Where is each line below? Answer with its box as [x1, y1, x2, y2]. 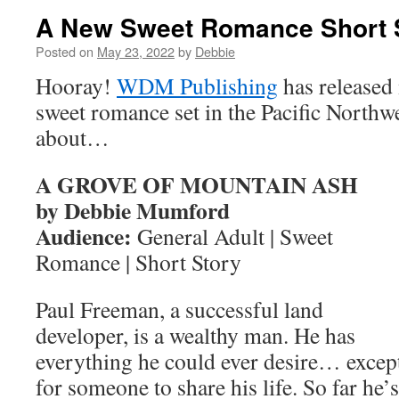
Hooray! [36, 70, 117, 101]
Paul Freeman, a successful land [36, 294, 323, 324]
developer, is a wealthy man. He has [36, 320, 355, 350]
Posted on [36, 42, 94, 61]
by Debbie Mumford [36, 193, 230, 227]
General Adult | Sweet [137, 221, 333, 251]
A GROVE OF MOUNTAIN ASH [36, 167, 358, 201]
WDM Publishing [117, 70, 278, 101]
